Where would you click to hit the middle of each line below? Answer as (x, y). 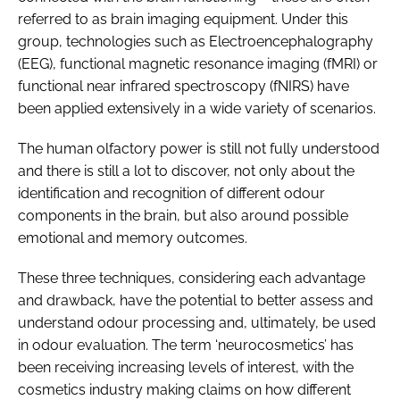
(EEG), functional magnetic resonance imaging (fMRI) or (198, 63)
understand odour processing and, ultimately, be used (197, 322)
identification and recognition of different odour (171, 193)
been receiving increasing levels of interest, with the (186, 367)
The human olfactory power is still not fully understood (199, 148)
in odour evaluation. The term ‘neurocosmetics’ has (186, 345)
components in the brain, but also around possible (183, 215)
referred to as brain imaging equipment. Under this (183, 19)
